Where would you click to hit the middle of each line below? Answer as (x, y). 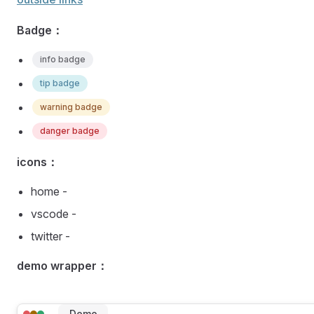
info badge (63, 60)
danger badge (70, 131)
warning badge (71, 107)
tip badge (60, 83)
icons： (37, 162)
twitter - (50, 237)
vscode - (54, 214)
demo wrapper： (62, 266)
